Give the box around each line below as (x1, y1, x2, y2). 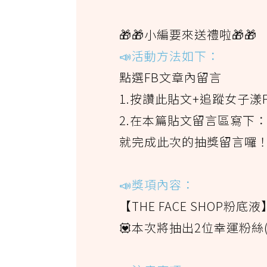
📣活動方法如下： (119, 46, 219, 64)
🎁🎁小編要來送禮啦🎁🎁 (119, 25, 257, 43)
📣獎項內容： (119, 175, 194, 193)
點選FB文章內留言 (119, 68, 222, 86)
